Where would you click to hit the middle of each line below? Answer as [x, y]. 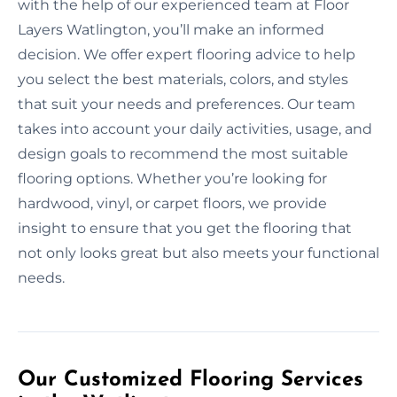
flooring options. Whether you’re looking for [172, 178]
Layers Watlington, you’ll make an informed [171, 29]
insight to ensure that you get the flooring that [185, 228]
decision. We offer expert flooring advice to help [187, 54]
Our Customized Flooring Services [191, 380]
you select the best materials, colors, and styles [183, 79]
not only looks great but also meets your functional [198, 253]
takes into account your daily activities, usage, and [195, 128]
